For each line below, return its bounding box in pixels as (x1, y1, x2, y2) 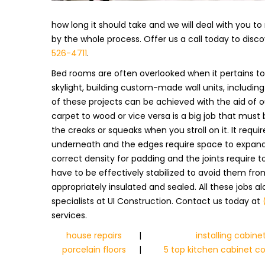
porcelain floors (62, 244, 126, 256)
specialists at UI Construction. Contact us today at (51, 195, 263, 207)
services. (51, 209, 87, 221)
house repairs (66, 230, 122, 241)
